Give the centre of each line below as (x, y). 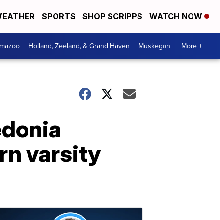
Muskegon (154, 46)
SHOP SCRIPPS (112, 16)
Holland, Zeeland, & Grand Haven (79, 46)
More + (192, 46)
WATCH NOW (177, 16)
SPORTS (59, 16)
